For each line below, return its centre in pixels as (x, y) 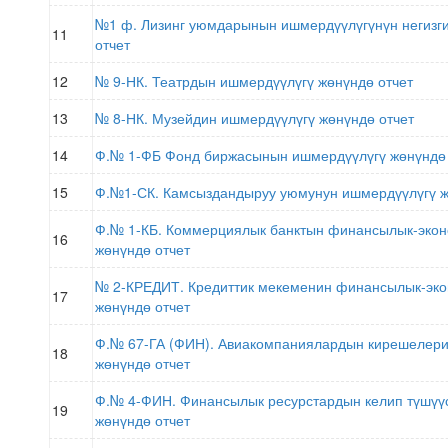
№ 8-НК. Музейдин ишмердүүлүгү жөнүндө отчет (254, 118)
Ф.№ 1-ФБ (130, 155)
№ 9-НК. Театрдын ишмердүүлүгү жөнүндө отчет (254, 81)
